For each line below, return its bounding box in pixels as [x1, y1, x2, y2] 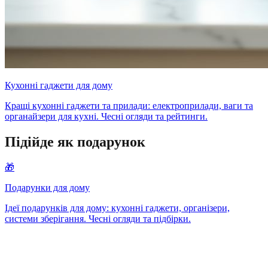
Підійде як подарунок [5, 134, 145, 150]
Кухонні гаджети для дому [5, 80, 112, 91]
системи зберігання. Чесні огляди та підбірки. [5, 214, 191, 224]
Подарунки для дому [5, 182, 90, 193]
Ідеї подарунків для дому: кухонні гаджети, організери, [5, 203, 230, 214]
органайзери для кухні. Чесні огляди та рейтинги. [5, 111, 208, 122]
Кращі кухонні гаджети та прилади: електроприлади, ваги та [5, 100, 253, 111]
